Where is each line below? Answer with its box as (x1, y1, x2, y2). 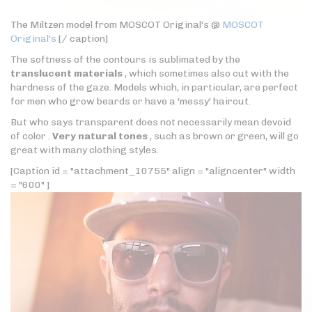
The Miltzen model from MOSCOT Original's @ (10, 19, 222, 31)
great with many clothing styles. (10, 144, 159, 157)
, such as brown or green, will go (148, 130, 299, 143)
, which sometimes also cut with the (123, 68, 289, 80)
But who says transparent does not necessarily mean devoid (10, 116, 291, 129)
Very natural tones (52, 130, 148, 143)
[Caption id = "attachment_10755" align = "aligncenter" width (10, 165, 295, 178)
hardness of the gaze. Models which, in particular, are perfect (10, 81, 298, 94)
